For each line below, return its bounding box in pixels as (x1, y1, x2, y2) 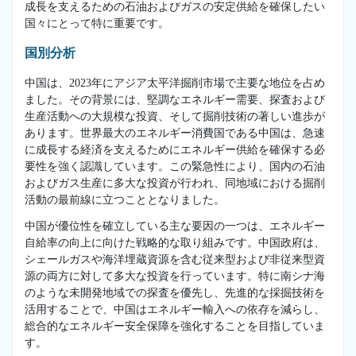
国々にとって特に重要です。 (25, 17, 169, 29)
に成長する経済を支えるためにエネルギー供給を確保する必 (25, 143, 325, 156)
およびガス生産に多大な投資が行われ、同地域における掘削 (25, 176, 325, 189)
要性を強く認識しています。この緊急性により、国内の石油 (25, 160, 325, 172)
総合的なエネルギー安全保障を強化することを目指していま (25, 319, 325, 332)
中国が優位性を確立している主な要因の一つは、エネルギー (25, 219, 325, 232)
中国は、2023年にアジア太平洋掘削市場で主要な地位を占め (25, 76, 325, 89)
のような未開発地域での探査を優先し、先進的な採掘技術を (25, 286, 325, 299)
